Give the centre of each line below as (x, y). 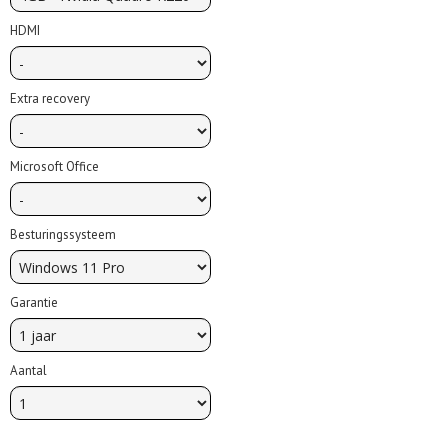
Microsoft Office (54, 166)
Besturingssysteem (63, 234)
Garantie (34, 302)
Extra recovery (50, 98)
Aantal (28, 370)
